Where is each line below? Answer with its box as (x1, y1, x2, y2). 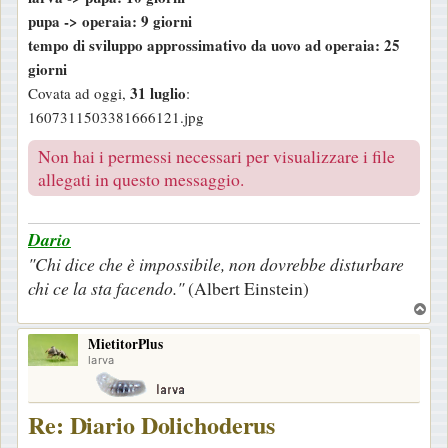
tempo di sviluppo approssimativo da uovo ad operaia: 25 (28, 34, 400, 57)
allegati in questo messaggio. (38, 167, 244, 192)
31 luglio (130, 82, 186, 105)
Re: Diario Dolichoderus (28, 407, 276, 443)
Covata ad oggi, (28, 83, 130, 104)
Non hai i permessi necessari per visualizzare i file (38, 144, 395, 169)
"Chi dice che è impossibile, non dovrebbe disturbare (28, 252, 404, 277)
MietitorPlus (87, 334, 163, 355)
